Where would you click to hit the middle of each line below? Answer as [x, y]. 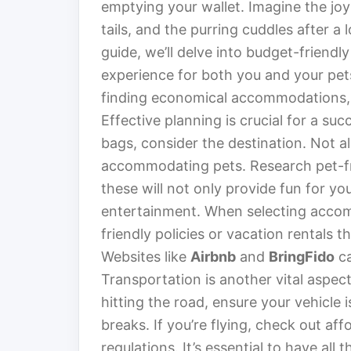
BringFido [302, 257]
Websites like [146, 257]
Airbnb [213, 257]
